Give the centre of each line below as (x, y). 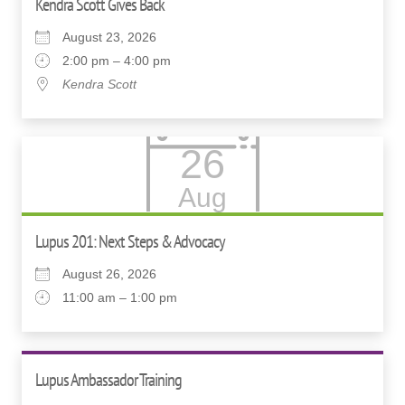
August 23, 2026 (109, 37)
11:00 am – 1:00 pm (120, 297)
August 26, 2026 (109, 273)
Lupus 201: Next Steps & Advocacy (130, 241)
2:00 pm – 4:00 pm (117, 61)
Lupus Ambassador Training (108, 379)
